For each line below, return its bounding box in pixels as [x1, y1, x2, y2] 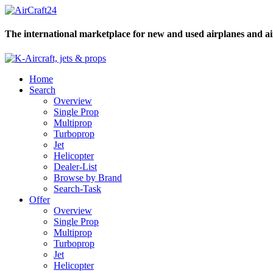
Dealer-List [54, 161, 97, 172]
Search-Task [54, 183, 101, 194]
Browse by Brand [54, 172, 122, 183]
